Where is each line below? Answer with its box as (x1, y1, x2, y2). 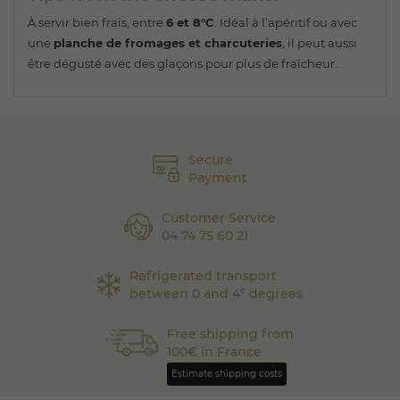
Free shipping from (167, 326, 295, 342)
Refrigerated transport (129, 268, 277, 284)
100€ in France (167, 344, 262, 360)
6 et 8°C (166, 15, 214, 29)
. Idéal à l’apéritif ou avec (214, 15, 357, 29)
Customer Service (162, 210, 277, 226)
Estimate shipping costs (171, 368, 283, 379)
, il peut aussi (282, 36, 357, 50)
